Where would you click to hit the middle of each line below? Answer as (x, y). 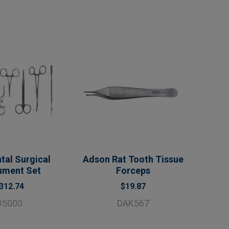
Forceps (133, 170)
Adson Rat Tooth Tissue (133, 159)
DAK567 (133, 203)
